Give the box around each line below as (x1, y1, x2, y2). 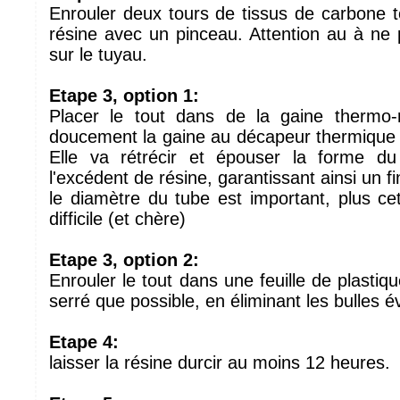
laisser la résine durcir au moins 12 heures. (49, 353, 390, 372)
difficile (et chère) (49, 209, 186, 229)
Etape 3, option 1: (49, 86, 199, 105)
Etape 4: (49, 332, 119, 352)
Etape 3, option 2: (49, 250, 199, 270)
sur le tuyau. (49, 45, 147, 64)
